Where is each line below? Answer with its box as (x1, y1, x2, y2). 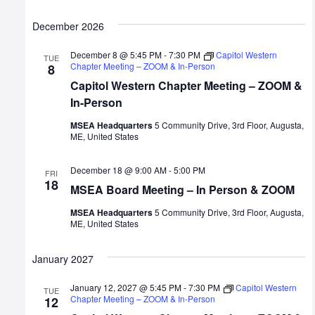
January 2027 (32, 252, 94, 266)
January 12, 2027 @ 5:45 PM (70, 281, 181, 294)
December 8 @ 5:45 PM (70, 49, 162, 61)
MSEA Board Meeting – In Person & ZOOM (70, 181, 295, 198)
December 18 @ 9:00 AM (70, 164, 167, 176)
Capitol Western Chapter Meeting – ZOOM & (70, 77, 302, 94)
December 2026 (32, 19, 104, 34)
